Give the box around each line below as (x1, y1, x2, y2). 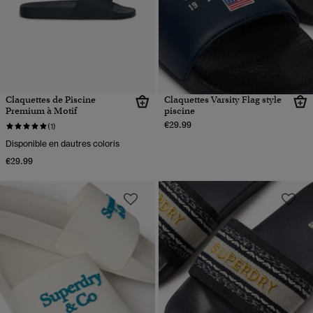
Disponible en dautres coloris (6, 138, 119, 149)
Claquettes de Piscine (6, 93, 96, 105)
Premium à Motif (6, 104, 77, 117)
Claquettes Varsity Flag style (163, 93, 282, 105)
